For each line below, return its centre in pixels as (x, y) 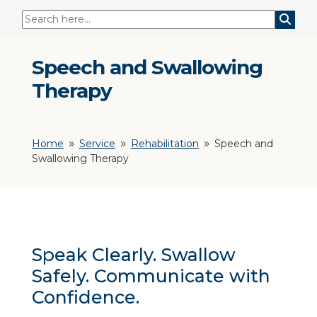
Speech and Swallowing (147, 67)
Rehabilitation (165, 144)
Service (97, 144)
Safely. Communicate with (151, 276)
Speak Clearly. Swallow (133, 255)
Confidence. (85, 297)
